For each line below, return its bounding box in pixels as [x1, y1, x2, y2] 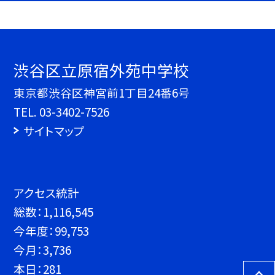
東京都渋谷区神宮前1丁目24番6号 [14, 84, 190, 101]
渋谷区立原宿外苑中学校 [14, 58, 190, 82]
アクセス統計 [14, 184, 80, 201]
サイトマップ [23, 122, 85, 139]
